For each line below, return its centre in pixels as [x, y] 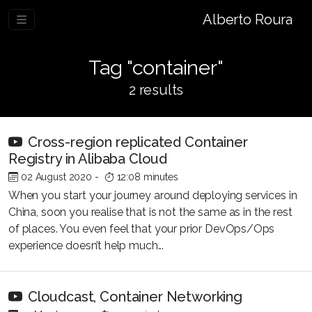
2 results [156, 90]
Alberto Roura [248, 19]
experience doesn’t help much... [86, 245]
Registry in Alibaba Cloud [88, 159]
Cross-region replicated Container [138, 142]
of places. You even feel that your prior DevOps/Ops [142, 229]
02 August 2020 [56, 177]
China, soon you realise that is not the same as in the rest [150, 212]
